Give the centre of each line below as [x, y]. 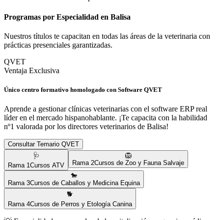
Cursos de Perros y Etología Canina [81, 204]
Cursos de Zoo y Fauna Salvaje [139, 163]
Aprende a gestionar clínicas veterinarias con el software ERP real [106, 109]
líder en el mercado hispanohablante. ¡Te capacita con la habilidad [106, 118]
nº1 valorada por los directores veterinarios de [75, 127]
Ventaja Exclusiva [32, 70]
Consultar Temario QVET [43, 144]
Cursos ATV [47, 165]
